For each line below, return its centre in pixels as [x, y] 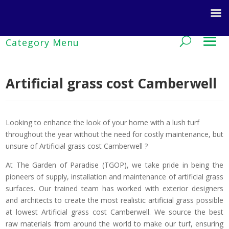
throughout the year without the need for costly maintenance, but [114, 134]
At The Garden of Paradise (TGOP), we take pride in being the [114, 165]
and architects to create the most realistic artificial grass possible [114, 200]
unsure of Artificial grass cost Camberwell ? [77, 146]
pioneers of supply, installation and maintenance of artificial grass [114, 177]
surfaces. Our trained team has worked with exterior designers [114, 188]
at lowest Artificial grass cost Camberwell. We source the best [114, 212]
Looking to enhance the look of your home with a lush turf [102, 122]
